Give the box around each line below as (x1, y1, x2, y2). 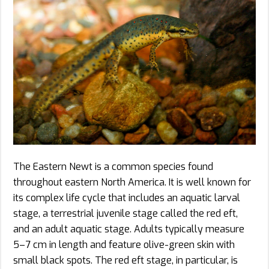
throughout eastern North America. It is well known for (13, 175, 251, 189)
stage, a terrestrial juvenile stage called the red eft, (13, 207, 238, 220)
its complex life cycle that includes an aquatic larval (13, 191, 240, 204)
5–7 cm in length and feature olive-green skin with (13, 238, 235, 251)
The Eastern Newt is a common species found (13, 160, 213, 173)
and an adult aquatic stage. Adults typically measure (13, 222, 244, 235)
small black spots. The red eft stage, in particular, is (13, 253, 238, 267)
